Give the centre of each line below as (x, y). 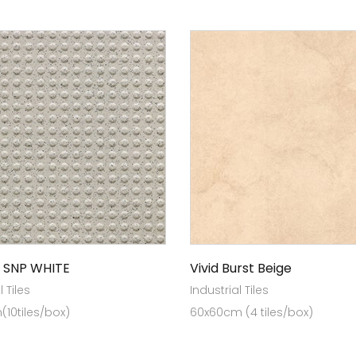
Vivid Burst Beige (241, 268)
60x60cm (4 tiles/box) (252, 312)
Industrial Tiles (229, 290)
